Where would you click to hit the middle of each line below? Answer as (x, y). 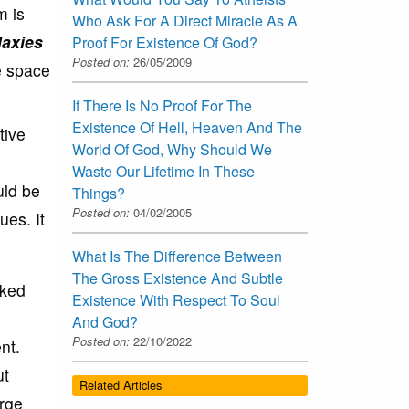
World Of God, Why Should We (172, 150)
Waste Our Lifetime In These (163, 172)
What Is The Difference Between (177, 257)
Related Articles (121, 385)
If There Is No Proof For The (162, 106)
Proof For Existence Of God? (165, 43)
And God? (105, 322)
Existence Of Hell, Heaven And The (187, 128)
